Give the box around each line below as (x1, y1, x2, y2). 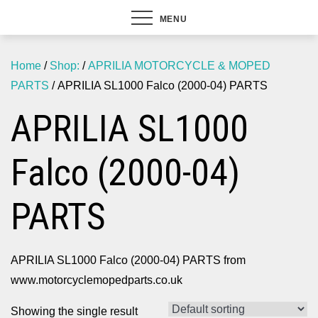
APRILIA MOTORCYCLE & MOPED (88, 60, 270, 72)
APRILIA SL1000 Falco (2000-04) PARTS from (11, 254, 246, 266)
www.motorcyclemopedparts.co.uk (11, 274, 182, 286)
